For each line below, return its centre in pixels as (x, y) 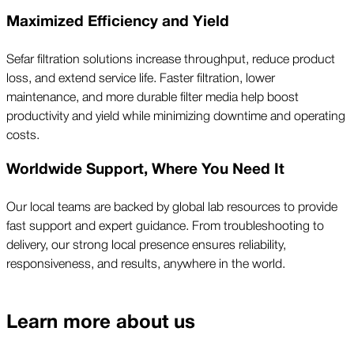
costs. (23, 133)
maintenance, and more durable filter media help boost (153, 95)
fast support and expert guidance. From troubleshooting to (165, 224)
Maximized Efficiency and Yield (118, 21)
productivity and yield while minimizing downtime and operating (176, 114)
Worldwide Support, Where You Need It (145, 169)
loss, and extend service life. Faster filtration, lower (141, 76)
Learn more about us (101, 322)
